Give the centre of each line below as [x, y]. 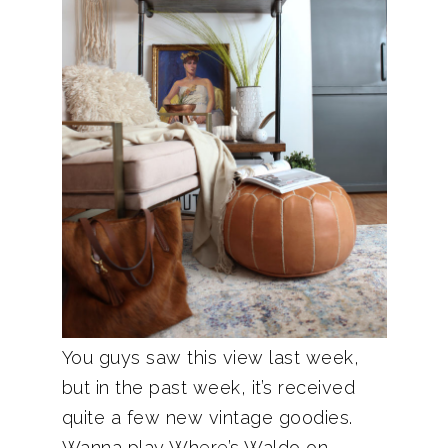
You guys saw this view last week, [210, 357]
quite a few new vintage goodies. [207, 417]
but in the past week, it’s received [208, 387]
